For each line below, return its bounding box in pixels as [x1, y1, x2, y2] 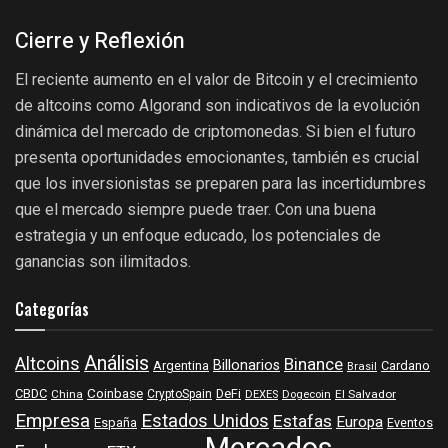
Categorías [15, 296, 89, 321]
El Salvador [335, 385, 396, 403]
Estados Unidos [141, 407, 269, 435]
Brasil [347, 357, 377, 375]
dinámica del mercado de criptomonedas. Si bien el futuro [15, 121, 416, 141]
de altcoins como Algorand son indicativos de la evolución [15, 95, 420, 115]
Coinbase [87, 383, 143, 404]
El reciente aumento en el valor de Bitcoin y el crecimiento [15, 69, 418, 89]
